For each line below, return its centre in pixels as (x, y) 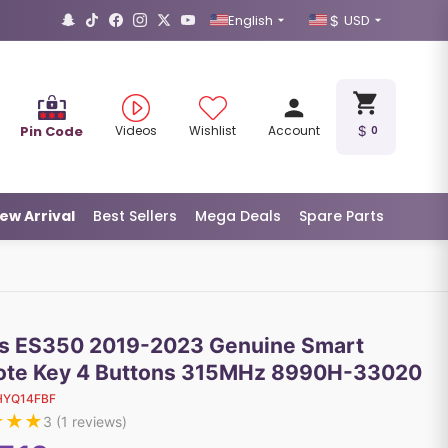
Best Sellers (135, 216)
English (250, 20)
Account (294, 130)
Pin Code (51, 131)
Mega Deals (238, 216)
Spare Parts (341, 216)
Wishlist (212, 130)
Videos (136, 130)
